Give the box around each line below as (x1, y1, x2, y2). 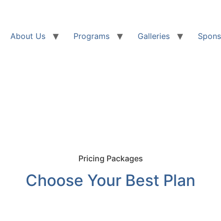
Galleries (138, 31, 170, 41)
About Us (10, 31, 45, 41)
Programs (74, 31, 110, 41)
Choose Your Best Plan (26, 171, 195, 190)
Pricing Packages (78, 153, 143, 164)
